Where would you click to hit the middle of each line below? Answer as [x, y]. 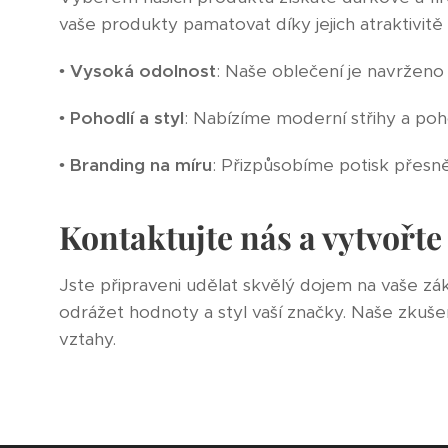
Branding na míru [140, 164]
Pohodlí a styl [126, 117]
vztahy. [87, 338]
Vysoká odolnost [142, 70]
